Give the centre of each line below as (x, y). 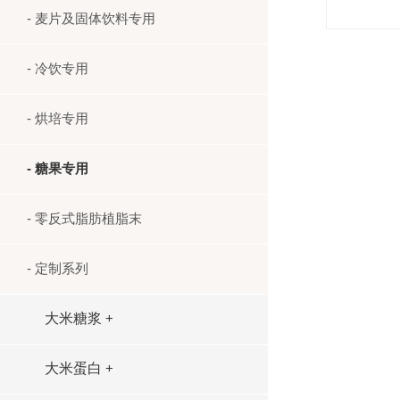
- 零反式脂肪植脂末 (84, 218)
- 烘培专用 (58, 118)
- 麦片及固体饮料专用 (91, 18)
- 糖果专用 (58, 168)
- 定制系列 (58, 268)
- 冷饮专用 (58, 68)
